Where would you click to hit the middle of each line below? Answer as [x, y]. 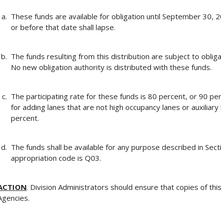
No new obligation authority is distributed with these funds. [111, 67]
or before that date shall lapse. [63, 27]
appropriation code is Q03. [56, 158]
